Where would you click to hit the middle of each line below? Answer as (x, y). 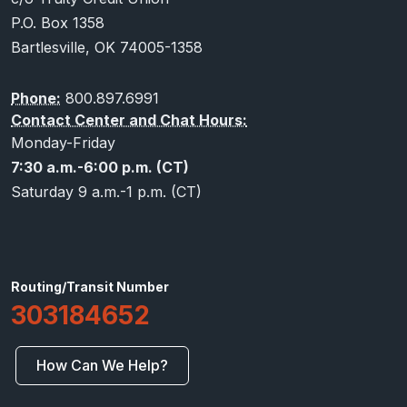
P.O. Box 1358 (58, 22)
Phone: (36, 98)
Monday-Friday (63, 142)
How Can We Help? (102, 365)
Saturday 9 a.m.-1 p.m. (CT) (106, 191)
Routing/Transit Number (90, 286)
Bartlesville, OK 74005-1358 (107, 47)
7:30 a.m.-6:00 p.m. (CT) (100, 167)
